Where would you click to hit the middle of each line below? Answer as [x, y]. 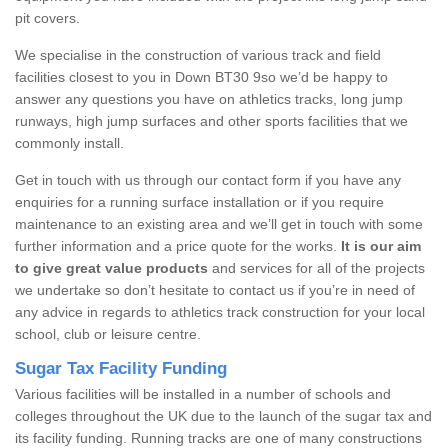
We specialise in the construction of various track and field [198, 54]
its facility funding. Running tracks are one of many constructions [218, 437]
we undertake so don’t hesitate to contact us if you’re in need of [215, 289]
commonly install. [69, 142]
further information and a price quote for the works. [178, 245]
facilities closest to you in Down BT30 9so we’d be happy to [201, 76]
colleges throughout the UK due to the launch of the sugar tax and [223, 415]
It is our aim [381, 245]
